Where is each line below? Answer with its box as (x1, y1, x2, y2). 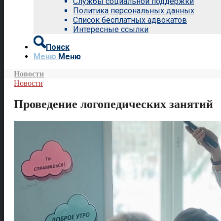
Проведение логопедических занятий (14, 97, 213, 110)
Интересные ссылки (73, 25, 148, 34)
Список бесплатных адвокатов (73, 15, 187, 25)
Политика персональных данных (73, 6, 194, 15)
